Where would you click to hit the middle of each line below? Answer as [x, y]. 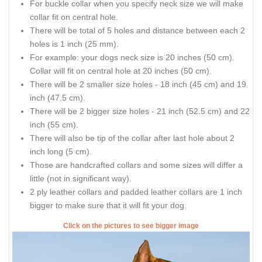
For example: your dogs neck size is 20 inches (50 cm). [132, 57]
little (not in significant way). [81, 178]
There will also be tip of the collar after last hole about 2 [132, 138]
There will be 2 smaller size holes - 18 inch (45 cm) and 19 [138, 84]
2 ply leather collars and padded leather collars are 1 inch [136, 192]
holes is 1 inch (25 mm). [74, 44]
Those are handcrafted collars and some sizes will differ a [136, 165]
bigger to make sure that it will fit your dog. [108, 205]
